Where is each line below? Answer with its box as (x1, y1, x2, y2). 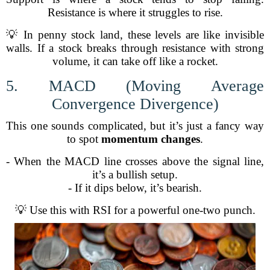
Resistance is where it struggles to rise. (47, 6, 223, 19)
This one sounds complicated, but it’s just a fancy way (6, 119, 264, 132)
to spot (67, 133, 101, 145)
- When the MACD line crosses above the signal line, (6, 155, 264, 168)
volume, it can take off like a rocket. (52, 55, 218, 67)
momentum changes (101, 133, 200, 145)
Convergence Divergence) (51, 95, 219, 113)
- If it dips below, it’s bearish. (68, 181, 202, 194)
